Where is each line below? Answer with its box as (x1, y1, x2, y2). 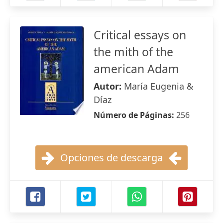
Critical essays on (94, 27, 186, 43)
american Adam (94, 61, 179, 77)
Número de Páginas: (94, 110, 176, 120)
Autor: (94, 80, 124, 92)
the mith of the (94, 44, 173, 60)
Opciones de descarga (60, 151, 163, 164)
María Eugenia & (124, 80, 193, 92)
